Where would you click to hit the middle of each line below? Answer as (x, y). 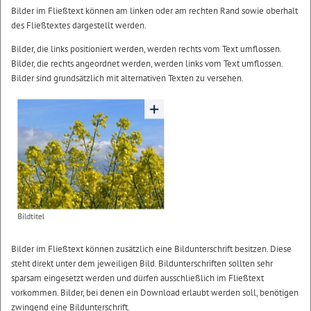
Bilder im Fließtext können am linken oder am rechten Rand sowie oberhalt (154, 10)
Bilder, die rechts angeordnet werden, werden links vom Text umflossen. (147, 63)
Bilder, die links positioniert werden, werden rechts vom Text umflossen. (146, 49)
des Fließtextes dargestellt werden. (79, 25)
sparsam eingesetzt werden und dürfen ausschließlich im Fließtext (137, 278)
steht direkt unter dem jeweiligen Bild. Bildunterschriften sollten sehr (142, 264)
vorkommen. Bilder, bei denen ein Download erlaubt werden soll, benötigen (155, 293)
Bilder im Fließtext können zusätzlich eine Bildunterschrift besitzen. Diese (151, 249)
